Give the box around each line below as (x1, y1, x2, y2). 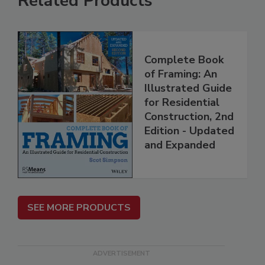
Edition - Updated (144, 124, 234, 138)
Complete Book (144, 53, 224, 67)
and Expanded (144, 138, 215, 153)
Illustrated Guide (144, 81, 232, 96)
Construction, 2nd (144, 109, 234, 124)
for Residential (144, 95, 219, 110)
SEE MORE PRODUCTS (27, 201, 131, 215)
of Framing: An (144, 67, 217, 82)
